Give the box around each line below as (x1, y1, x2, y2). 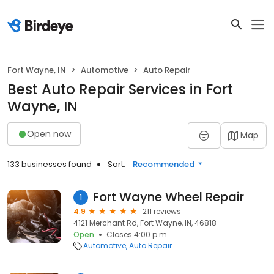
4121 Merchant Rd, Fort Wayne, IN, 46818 (73, 218, 217, 228)
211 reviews (143, 206, 181, 217)
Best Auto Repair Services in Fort (7, 80, 233, 99)
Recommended (133, 158, 194, 170)
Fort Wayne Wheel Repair (93, 188, 244, 206)
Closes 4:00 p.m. (106, 229, 169, 240)
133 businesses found (7, 158, 92, 170)
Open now (27, 127, 71, 140)
